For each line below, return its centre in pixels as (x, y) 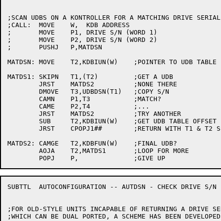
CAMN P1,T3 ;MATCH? (23, 99)
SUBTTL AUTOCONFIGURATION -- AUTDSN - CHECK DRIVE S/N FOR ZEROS (19, 187)
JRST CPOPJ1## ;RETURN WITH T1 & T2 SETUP (23, 129)
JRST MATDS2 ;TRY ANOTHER (23, 114)
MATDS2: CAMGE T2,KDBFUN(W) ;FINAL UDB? (21, 143)
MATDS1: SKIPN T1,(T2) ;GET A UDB (21, 77)
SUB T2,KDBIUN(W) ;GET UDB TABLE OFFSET (23, 121)
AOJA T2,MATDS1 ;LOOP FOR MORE (23, 151)
